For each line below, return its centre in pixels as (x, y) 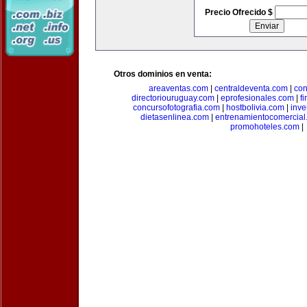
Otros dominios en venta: (163, 74)
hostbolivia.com (255, 108)
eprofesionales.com (257, 98)
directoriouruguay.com (173, 98)
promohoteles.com (265, 127)
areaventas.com (179, 88)
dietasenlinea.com (174, 117)
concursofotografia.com (176, 108)
